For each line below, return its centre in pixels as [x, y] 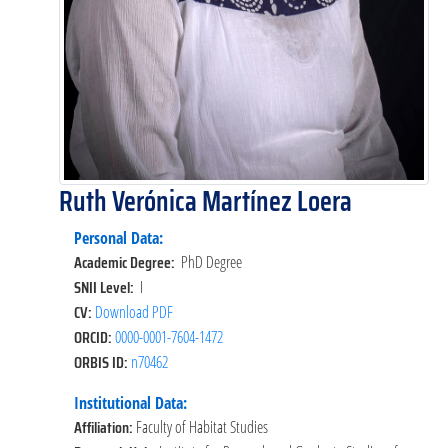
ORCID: [94, 337]
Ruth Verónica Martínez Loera [205, 200]
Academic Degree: [127, 262]
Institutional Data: [130, 402]
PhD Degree [211, 261]
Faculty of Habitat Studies [202, 426]
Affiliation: [105, 427]
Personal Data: [118, 237]
